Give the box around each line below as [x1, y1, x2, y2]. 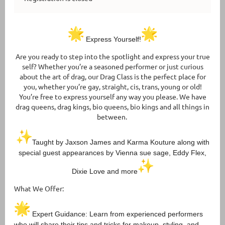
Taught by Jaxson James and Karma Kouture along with [32, 138, 209, 146]
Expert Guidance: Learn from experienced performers [30, 209, 203, 218]
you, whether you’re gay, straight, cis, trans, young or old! [23, 81, 202, 91]
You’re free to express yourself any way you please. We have [19, 91, 206, 101]
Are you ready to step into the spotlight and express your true [15, 51, 210, 61]
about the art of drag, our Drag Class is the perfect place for [19, 71, 206, 81]
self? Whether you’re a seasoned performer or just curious [22, 61, 203, 71]
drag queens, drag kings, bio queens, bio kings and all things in [16, 101, 209, 111]
